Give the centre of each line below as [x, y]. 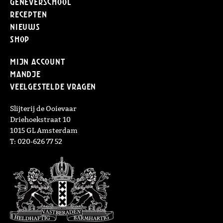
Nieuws [25, 27]
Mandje [25, 74]
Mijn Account [38, 61]
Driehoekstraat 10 [40, 119]
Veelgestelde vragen [53, 86]
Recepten [29, 14]
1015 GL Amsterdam [44, 130]
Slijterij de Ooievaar [43, 108]
